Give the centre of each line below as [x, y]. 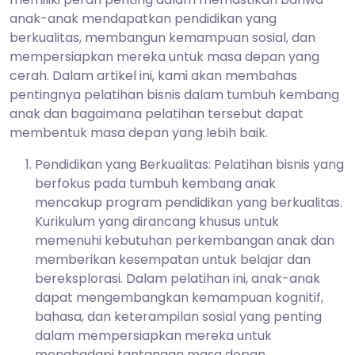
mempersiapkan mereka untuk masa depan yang [164, 56]
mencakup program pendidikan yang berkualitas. [189, 202]
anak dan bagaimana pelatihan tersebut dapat [157, 113]
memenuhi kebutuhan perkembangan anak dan [185, 240]
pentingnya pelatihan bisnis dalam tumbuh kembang [174, 94]
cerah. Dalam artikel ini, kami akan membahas [153, 75]
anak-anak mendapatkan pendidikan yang [143, 18]
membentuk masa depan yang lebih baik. [139, 132]
